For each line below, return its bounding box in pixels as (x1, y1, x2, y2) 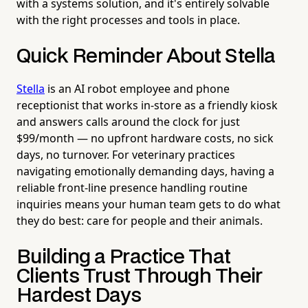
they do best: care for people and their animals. (16, 212, 263, 228)
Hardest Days (16, 286, 142, 305)
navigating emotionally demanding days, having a (16, 163, 274, 179)
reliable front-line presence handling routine (16, 179, 247, 195)
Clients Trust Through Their (16, 267, 263, 286)
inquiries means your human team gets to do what (16, 196, 280, 212)
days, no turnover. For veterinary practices (16, 146, 235, 162)
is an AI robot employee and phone (45, 80, 230, 96)
